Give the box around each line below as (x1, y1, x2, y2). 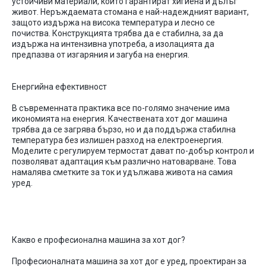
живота (166, 167, 195, 177)
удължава (123, 167, 164, 177)
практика (79, 103, 115, 113)
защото (12, 18, 42, 27)
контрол (216, 146, 248, 156)
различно (123, 157, 160, 166)
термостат (107, 146, 148, 156)
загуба (116, 50, 142, 59)
